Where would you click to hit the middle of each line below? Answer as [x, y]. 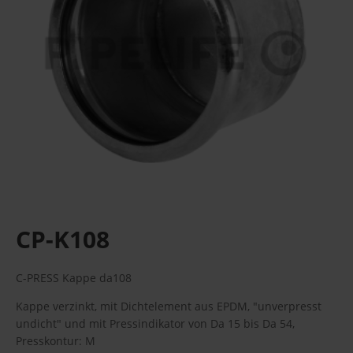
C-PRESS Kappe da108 [74, 278]
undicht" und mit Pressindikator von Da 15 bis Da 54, [155, 323]
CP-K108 [63, 239]
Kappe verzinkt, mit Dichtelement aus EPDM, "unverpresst [169, 306]
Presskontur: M [56, 341]
